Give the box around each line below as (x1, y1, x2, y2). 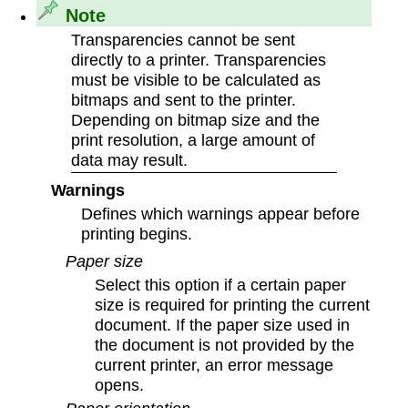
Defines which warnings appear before (81, 203, 361, 223)
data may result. (70, 149, 188, 169)
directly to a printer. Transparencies (70, 49, 326, 69)
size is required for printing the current (95, 294, 371, 314)
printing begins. (81, 223, 193, 243)
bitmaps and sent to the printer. (70, 89, 296, 109)
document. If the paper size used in (95, 314, 351, 334)
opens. (95, 374, 145, 394)
